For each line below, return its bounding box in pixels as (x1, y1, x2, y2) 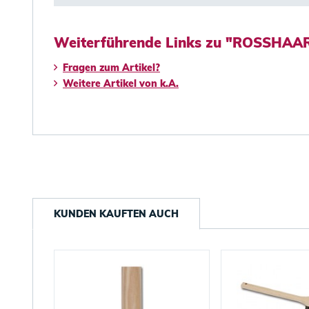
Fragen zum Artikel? (63, 61, 160, 74)
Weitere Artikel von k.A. (63, 77, 179, 90)
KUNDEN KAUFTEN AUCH (54, 208, 179, 220)
